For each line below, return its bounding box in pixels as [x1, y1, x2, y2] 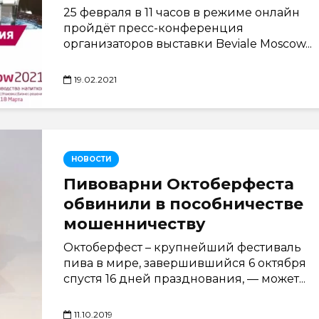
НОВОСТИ [71, 155, 111, 164]
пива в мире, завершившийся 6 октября [63, 256, 306, 270]
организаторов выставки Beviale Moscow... [63, 37, 312, 51]
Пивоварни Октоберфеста [63, 174, 294, 194]
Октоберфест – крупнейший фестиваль [63, 241, 301, 254]
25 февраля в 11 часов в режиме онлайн [63, 6, 300, 19]
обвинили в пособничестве [63, 194, 303, 214]
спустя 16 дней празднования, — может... [63, 272, 305, 286]
